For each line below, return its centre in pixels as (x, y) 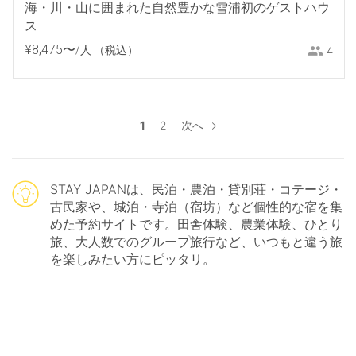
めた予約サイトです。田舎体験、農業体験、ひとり (196, 224)
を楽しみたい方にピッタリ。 (133, 259)
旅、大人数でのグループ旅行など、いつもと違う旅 (196, 241)
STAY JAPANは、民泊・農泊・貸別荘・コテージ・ (196, 189)
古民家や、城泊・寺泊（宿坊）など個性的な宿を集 (196, 206)
